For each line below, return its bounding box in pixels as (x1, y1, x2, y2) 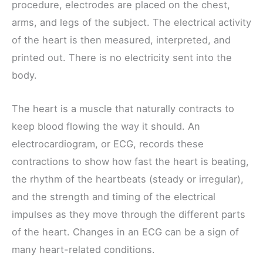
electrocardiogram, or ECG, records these (12, 137, 204, 150)
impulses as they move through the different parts (12, 208, 245, 220)
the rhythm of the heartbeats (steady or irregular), (12, 173, 244, 185)
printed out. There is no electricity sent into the (12, 52, 232, 64)
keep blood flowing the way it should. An (12, 120, 200, 132)
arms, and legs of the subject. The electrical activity (12, 16, 251, 29)
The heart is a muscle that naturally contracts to (12, 102, 234, 114)
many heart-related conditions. (12, 243, 155, 255)
